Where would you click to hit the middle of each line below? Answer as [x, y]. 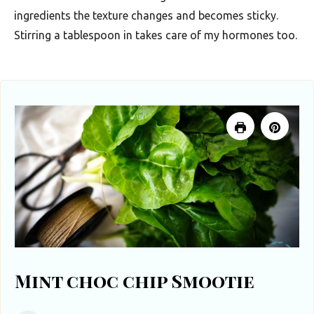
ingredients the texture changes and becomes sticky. [146, 16]
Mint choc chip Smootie [135, 281]
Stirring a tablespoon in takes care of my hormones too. [156, 35]
